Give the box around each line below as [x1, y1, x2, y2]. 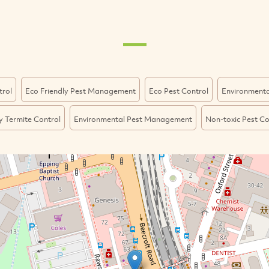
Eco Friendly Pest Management [25, 85, 136, 97]
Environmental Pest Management [73, 113, 192, 125]
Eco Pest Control [148, 85, 208, 97]
